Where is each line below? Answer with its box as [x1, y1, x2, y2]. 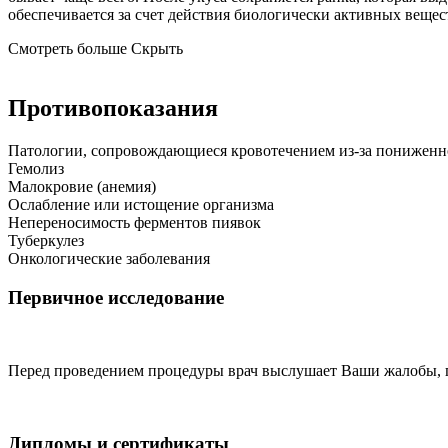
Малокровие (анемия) [8, 178, 156, 196]
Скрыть [131, 39, 183, 57]
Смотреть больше [8, 39, 127, 57]
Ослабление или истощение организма [8, 196, 274, 214]
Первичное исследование [8, 287, 224, 309]
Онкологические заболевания [8, 250, 210, 268]
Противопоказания [8, 95, 218, 122]
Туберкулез [8, 232, 84, 250]
